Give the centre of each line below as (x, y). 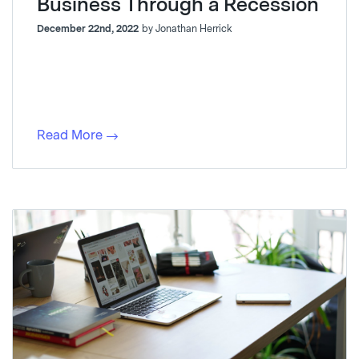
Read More (70, 135)
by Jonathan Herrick (187, 28)
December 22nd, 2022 (88, 28)
